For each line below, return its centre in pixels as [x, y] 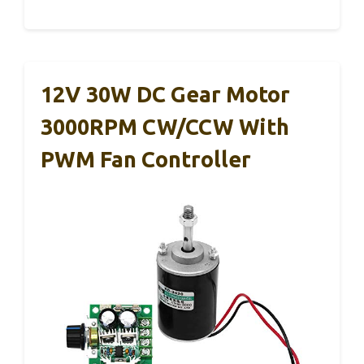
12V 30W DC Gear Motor [165, 94]
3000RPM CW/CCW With [165, 126]
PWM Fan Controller [146, 159]
